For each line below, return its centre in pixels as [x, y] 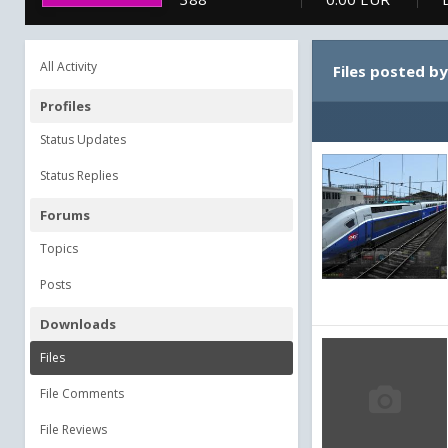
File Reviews [73, 429]
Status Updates [83, 139]
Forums [65, 215]
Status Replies [79, 175]
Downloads [78, 324]
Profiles [65, 106]
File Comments [82, 393]
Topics [59, 248]
